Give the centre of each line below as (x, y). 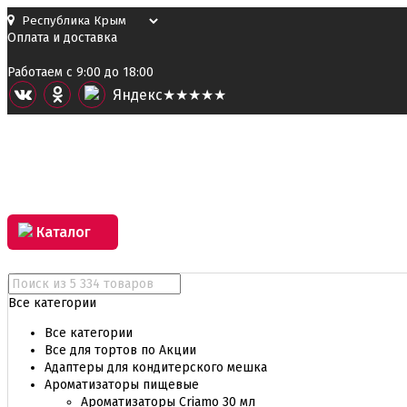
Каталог (62, 232)
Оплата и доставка (62, 38)
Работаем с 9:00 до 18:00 (80, 72)
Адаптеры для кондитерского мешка (156, 367)
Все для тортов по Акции (120, 350)
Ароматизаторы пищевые (122, 385)
